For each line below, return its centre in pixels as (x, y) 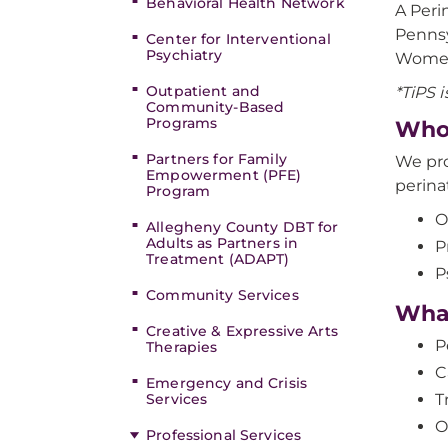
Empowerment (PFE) (224, 175)
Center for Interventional (238, 39)
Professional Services (224, 435)
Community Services (222, 295)
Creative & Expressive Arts (242, 331)
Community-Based (215, 107)
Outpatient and (203, 91)
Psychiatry (184, 55)
